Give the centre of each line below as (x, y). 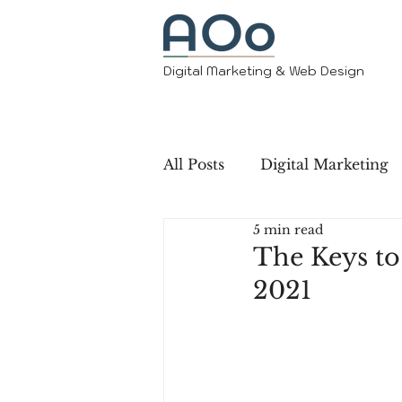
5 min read (288, 229)
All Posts (194, 164)
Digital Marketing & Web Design (264, 71)
